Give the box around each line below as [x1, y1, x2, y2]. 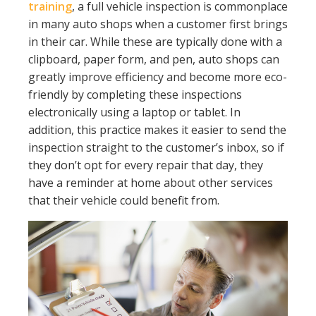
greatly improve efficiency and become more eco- [28, 69, 287, 85]
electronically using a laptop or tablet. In [28, 104, 241, 121]
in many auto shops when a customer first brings [28, 16, 288, 32]
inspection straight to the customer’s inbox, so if [28, 140, 284, 156]
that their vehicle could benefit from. [28, 193, 219, 209]
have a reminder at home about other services [28, 175, 273, 191]
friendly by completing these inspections [28, 87, 242, 103]
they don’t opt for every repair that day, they [28, 157, 263, 174]
